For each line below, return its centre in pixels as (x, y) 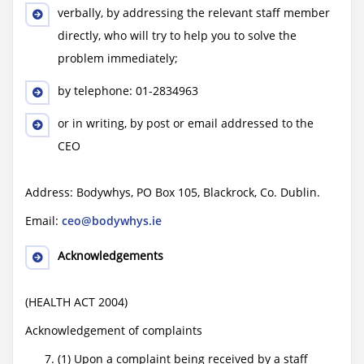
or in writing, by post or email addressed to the (186, 123)
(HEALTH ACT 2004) (76, 302)
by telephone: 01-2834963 (128, 91)
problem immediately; (118, 58)
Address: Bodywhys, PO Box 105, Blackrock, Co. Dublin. (173, 192)
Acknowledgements (110, 256)
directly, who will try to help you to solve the (177, 35)
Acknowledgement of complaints (114, 330)
